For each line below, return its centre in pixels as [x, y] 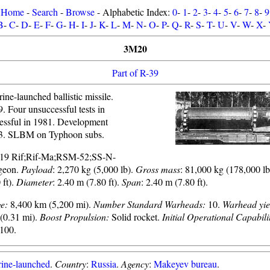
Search [45, 12]
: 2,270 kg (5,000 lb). [94, 169]
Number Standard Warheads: [149, 204]
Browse [80, 12]
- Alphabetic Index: [133, 12]
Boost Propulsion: [74, 217]
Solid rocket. [136, 217]
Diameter [34, 182]
